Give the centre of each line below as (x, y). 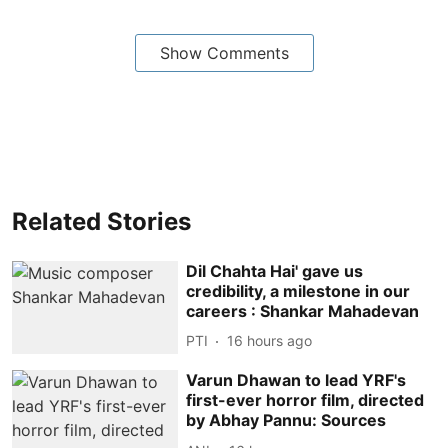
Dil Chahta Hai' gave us (275, 270)
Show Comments (224, 52)
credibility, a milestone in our (298, 290)
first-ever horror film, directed (305, 400)
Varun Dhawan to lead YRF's (296, 380)
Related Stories (101, 221)
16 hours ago (270, 340)
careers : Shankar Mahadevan (303, 310)
